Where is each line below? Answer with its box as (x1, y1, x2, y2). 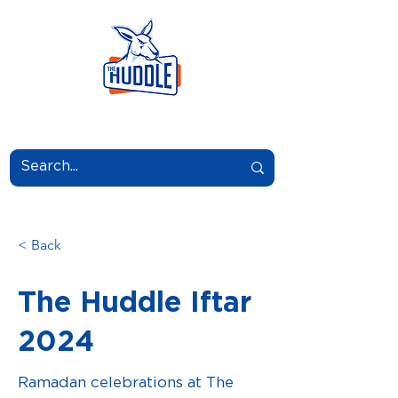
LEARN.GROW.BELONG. (17, 108, 267, 129)
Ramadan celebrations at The (18, 375, 234, 390)
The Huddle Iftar (18, 289, 251, 317)
